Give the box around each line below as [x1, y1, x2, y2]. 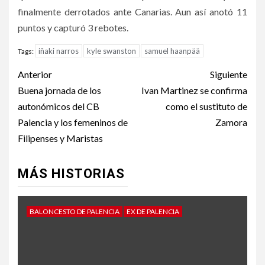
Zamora [215, 117, 247, 128]
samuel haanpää [144, 46, 200, 56]
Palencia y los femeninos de [18, 117, 128, 128]
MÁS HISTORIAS [18, 166, 125, 182]
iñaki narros [38, 46, 79, 56]
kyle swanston [87, 46, 136, 56]
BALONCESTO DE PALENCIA [30, 207, 119, 216]
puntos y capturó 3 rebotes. [18, 22, 128, 34]
